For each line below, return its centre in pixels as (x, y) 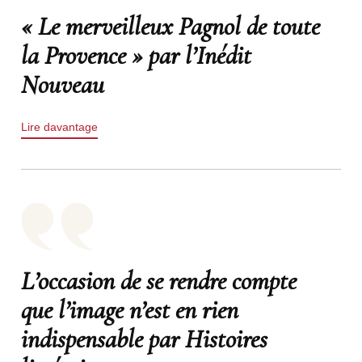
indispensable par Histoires (144, 339)
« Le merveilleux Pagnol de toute (170, 26)
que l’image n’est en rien (129, 310)
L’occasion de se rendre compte (158, 281)
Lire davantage (59, 127)
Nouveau (62, 84)
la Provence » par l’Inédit (136, 55)
